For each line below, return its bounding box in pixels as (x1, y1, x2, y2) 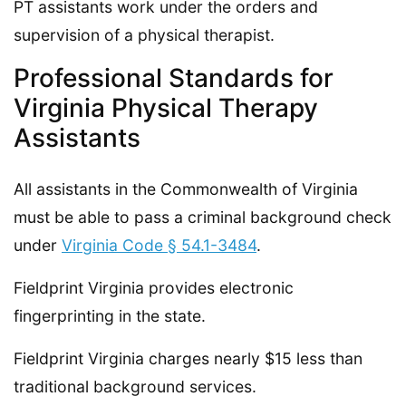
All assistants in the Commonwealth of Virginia (14, 179, 358, 198)
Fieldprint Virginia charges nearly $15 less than (14, 348, 362, 368)
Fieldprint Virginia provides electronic (14, 277, 294, 297)
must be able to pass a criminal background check (14, 207, 391, 227)
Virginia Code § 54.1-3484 (62, 235, 256, 255)
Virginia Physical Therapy (14, 92, 318, 123)
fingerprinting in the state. (14, 305, 206, 325)
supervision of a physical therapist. (14, 24, 275, 44)
